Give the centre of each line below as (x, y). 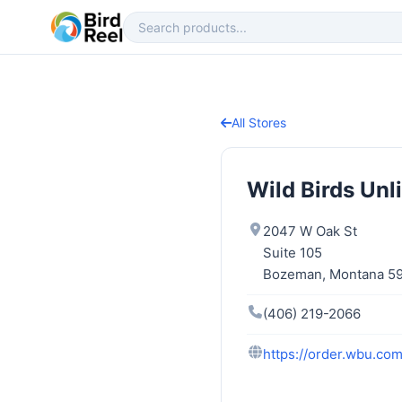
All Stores (259, 122)
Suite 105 (293, 253)
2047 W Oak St (310, 232)
